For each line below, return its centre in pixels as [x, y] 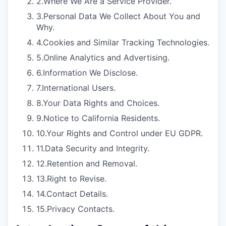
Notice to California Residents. [102, 118]
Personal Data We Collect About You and [122, 16]
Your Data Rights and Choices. [101, 103]
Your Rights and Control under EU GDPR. [125, 133]
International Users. [79, 88]
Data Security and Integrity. [97, 148]
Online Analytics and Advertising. [106, 58]
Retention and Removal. [92, 163]
